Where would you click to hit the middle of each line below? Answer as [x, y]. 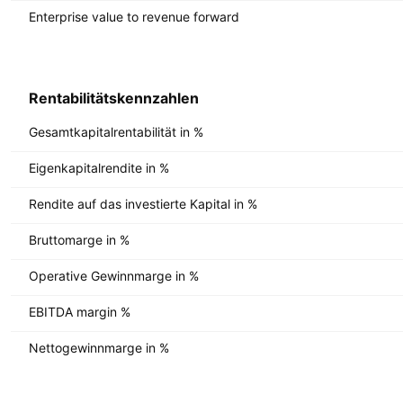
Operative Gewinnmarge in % [114, 275]
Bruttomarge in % [79, 239]
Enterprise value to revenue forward [134, 16]
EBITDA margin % [80, 311]
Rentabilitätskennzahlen [114, 98]
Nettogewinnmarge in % [99, 347]
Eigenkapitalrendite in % [99, 167]
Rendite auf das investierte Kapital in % [143, 203]
